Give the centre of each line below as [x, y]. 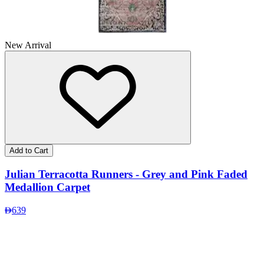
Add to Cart [29, 151]
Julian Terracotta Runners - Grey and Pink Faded [126, 174]
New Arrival [28, 45]
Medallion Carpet [47, 187]
